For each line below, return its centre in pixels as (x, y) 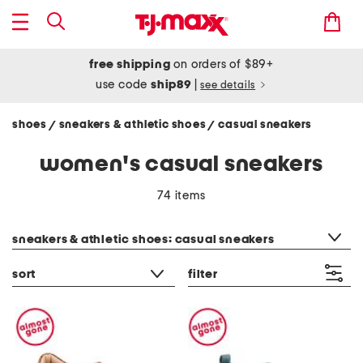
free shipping (130, 64)
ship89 (173, 85)
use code (123, 85)
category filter (50, 219)
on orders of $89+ (222, 64)
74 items (181, 196)
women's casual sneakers (181, 164)
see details (228, 85)
